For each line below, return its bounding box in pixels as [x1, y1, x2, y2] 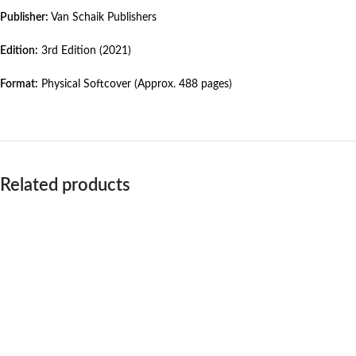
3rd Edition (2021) [38, 45, 131, 57]
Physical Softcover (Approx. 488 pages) [38, 79, 232, 91]
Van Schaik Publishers [48, 12, 157, 24]
